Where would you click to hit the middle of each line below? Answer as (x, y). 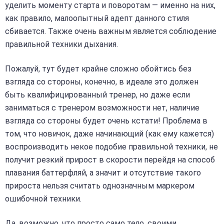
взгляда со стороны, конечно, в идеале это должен (102, 82)
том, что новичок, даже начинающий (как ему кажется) (109, 134)
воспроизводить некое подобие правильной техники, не (111, 147)
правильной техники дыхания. (61, 44)
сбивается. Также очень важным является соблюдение (111, 31)
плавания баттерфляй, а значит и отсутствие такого (103, 173)
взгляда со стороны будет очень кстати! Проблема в (106, 121)
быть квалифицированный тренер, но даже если (97, 95)
